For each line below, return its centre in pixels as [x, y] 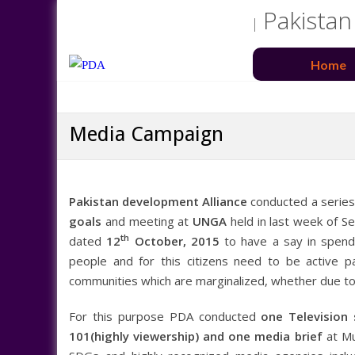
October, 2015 [174, 240]
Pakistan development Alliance [160, 201]
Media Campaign [146, 134]
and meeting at [147, 221]
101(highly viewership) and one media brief [196, 336]
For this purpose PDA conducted [165, 316]
